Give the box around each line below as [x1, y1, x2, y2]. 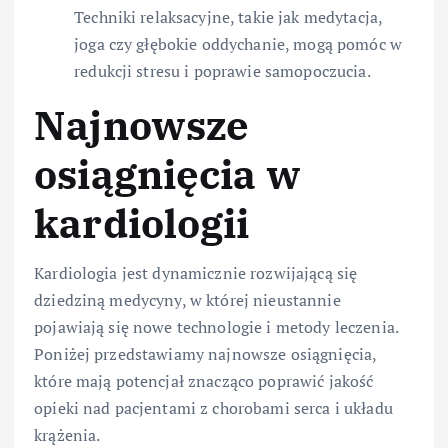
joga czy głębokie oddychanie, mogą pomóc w [74, 32, 402, 55]
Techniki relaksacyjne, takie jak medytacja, [74, 5, 383, 28]
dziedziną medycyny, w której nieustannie [34, 289, 341, 312]
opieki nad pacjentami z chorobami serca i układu [34, 397, 393, 420]
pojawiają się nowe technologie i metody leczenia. [34, 316, 398, 339]
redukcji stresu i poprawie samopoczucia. [74, 59, 371, 82]
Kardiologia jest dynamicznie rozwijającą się [34, 262, 358, 285]
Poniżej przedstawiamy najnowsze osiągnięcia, [34, 343, 377, 366]
